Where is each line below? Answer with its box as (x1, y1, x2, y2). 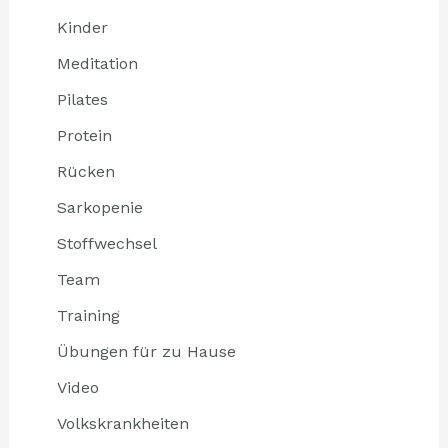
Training (56, 305, 120, 325)
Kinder (56, 17, 108, 37)
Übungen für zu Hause (56, 341, 236, 361)
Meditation (56, 53, 138, 73)
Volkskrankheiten (56, 413, 189, 433)
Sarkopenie (56, 197, 143, 217)
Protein (56, 125, 112, 145)
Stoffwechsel (56, 233, 157, 253)
